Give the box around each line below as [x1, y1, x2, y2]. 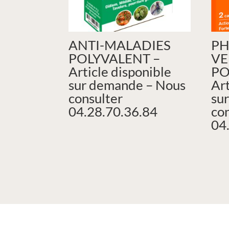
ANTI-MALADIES [68, 37, 171, 54]
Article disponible [68, 63, 172, 80]
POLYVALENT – [68, 50, 161, 67]
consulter [68, 90, 123, 107]
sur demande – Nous [68, 77, 186, 94]
